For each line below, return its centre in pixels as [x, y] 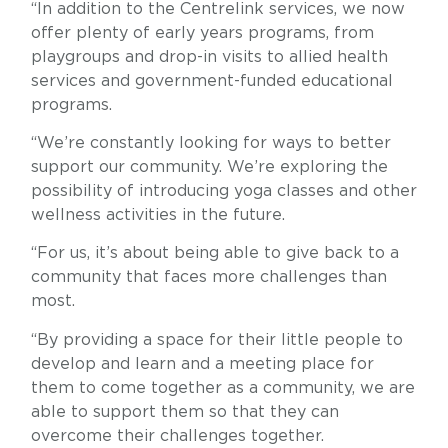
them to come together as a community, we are [222, 387]
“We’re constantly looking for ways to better [210, 142]
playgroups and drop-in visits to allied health [209, 56]
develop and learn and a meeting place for [202, 363]
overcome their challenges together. [177, 435]
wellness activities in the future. [157, 214]
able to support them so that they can [184, 411]
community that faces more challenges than [208, 277]
